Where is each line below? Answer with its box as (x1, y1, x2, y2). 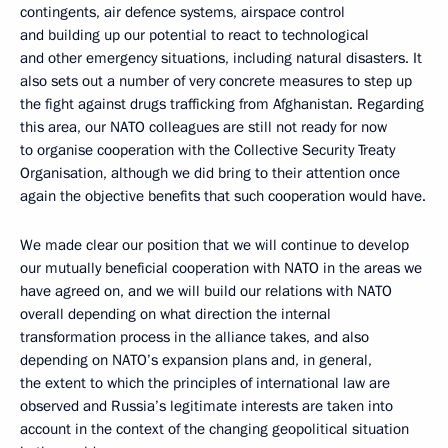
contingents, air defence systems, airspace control (20, 2, 345, 22)
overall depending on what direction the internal (20, 304, 331, 324)
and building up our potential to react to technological (20, 25, 369, 45)
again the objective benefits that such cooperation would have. (20, 186, 426, 206)
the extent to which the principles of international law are (20, 373, 390, 393)
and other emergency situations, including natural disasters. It (20, 48, 422, 68)
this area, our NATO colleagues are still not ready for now (20, 117, 387, 137)
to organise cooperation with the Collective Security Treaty (20, 140, 395, 160)
